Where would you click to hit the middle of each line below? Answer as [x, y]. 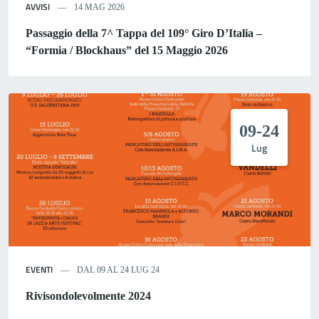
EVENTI [39, 270]
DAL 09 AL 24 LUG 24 [117, 270]
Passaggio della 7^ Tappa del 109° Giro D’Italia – [144, 33]
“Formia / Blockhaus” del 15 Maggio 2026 [127, 51]
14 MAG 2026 [98, 7]
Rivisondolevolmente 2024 [88, 296]
